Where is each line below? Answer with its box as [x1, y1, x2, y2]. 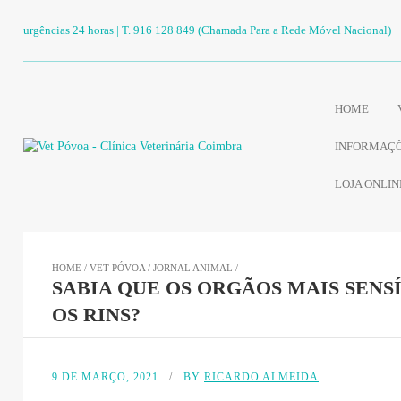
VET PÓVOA [90, 262, 145, 273]
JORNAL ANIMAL [153, 262, 233, 273]
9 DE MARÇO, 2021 [52, 371, 158, 383]
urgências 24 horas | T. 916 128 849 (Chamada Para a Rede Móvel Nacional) [23, 24, 391, 37]
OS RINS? [52, 303, 141, 326]
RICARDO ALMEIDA [204, 371, 319, 383]
